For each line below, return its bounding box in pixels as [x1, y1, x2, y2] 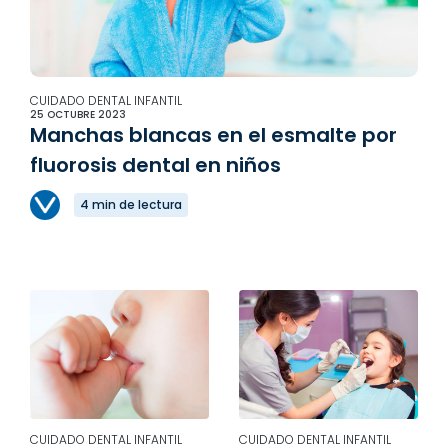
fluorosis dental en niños [30, 150, 281, 179]
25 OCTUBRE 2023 [30, 106, 126, 122]
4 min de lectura [80, 195, 182, 213]
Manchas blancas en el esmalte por [30, 120, 397, 149]
